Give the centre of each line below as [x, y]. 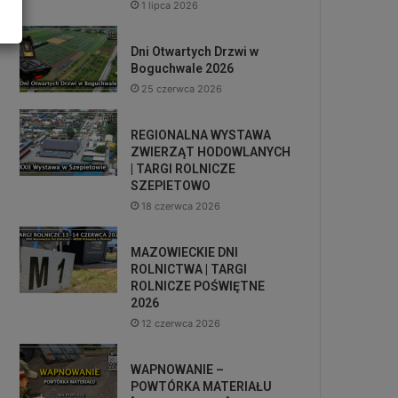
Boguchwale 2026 [183, 68]
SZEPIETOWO [171, 186]
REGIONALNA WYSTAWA [201, 135]
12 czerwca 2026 [181, 323]
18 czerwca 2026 [181, 206]
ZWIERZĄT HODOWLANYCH [211, 152]
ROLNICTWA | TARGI [189, 269]
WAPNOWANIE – [178, 370]
